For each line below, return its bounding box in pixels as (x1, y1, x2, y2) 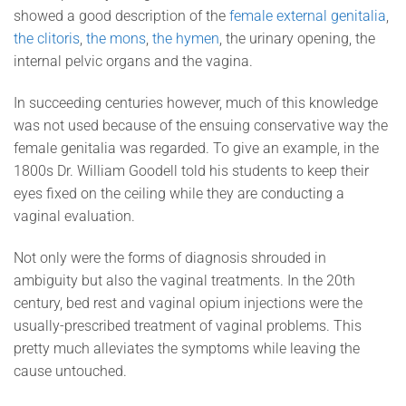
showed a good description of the (14, 7, 229, 25)
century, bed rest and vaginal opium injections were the (14, 294, 362, 312)
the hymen (152, 30, 219, 48)
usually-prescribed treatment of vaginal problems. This (14, 316, 362, 334)
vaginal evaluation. (14, 208, 135, 226)
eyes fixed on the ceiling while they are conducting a (14, 185, 344, 203)
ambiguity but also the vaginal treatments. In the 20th (14, 271, 355, 289)
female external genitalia (229, 7, 386, 25)
